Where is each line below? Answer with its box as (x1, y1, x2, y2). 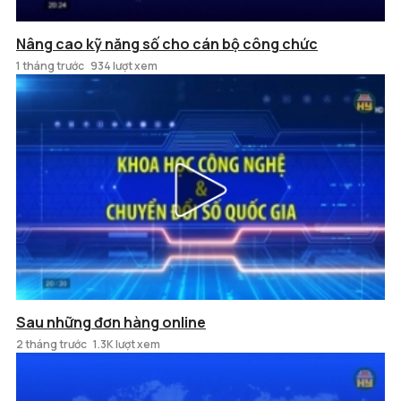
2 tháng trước (16, 337, 87, 353)
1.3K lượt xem (93, 337, 160, 353)
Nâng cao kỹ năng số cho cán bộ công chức (16, 34, 318, 55)
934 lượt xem (90, 58, 158, 74)
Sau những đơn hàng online (16, 312, 206, 333)
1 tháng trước (16, 58, 84, 74)
